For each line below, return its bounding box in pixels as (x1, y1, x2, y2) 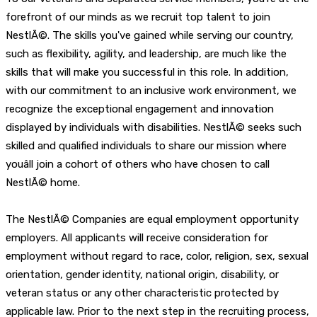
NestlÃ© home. (6, 175, 80, 189)
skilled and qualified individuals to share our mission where (6, 139, 287, 152)
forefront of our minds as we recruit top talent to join (6, 10, 270, 23)
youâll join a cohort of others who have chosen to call (6, 157, 270, 171)
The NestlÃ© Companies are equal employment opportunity (6, 212, 299, 226)
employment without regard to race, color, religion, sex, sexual (6, 249, 309, 263)
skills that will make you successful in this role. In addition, (6, 65, 289, 79)
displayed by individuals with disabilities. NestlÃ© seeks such (6, 120, 301, 134)
